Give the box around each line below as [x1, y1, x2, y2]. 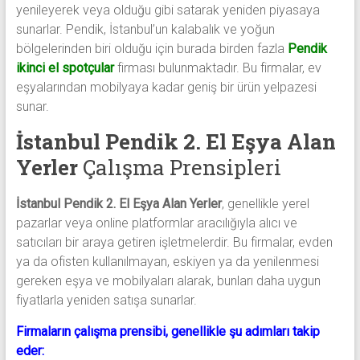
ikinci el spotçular [15, 60, 114, 76]
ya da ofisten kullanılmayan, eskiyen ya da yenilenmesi [15, 254, 319, 270]
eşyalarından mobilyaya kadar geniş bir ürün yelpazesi [15, 80, 317, 96]
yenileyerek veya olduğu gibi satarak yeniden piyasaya [15, 2, 320, 18]
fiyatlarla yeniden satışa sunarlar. [15, 292, 197, 309]
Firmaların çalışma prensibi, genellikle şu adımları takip [15, 324, 320, 340]
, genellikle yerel [221, 196, 309, 212]
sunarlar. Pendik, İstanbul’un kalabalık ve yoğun [15, 22, 275, 38]
